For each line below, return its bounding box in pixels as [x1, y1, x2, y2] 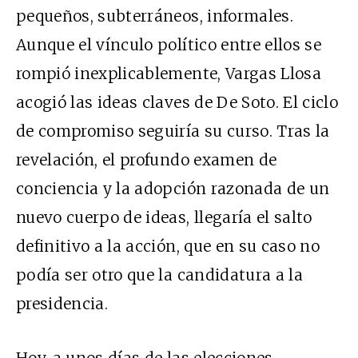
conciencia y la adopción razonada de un [16, 179, 330, 199]
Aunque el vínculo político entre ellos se [16, 35, 322, 55]
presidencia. [16, 294, 109, 314]
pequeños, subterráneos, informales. [16, 6, 293, 26]
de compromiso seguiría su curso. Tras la [16, 121, 330, 141]
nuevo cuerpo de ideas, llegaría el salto [16, 208, 312, 228]
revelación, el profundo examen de [16, 150, 277, 170]
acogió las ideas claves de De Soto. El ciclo [16, 93, 339, 113]
